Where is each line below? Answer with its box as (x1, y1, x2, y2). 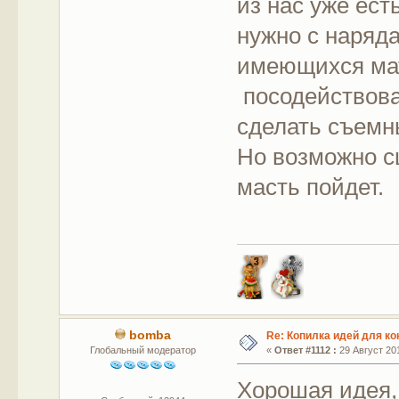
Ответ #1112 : (273, 344, 337, 355)
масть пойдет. (237, 174, 385, 201)
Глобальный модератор (89, 344, 196, 355)
